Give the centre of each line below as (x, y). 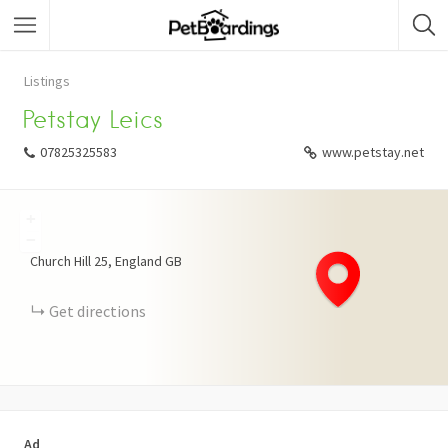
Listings (47, 81)
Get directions (97, 311)
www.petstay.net (373, 152)
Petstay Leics (93, 119)
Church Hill (60, 261)
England (138, 261)
